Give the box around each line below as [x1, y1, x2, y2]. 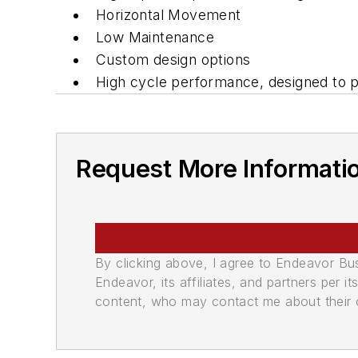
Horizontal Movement [96, 6, 241, 24]
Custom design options [96, 51, 251, 69]
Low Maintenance [96, 29, 214, 46]
